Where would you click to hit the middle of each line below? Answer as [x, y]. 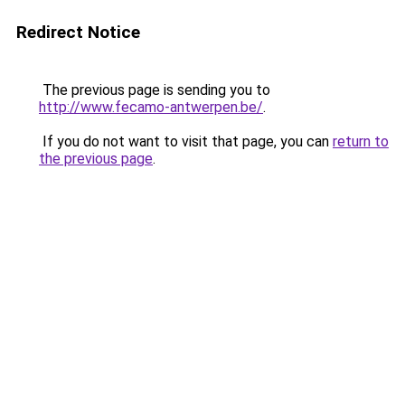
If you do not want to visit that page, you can [186, 141]
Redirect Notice [78, 32]
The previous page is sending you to [155, 90]
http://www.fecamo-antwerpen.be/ [151, 107]
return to [361, 141]
